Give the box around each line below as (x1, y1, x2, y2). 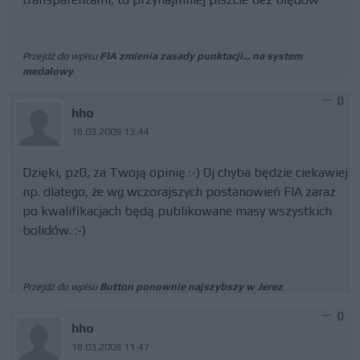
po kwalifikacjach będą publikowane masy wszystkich (22, 203, 332, 219)
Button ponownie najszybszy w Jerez (100, 280, 283, 292)
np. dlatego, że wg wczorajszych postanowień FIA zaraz (22, 184, 336, 199)
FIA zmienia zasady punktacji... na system (100, 50, 302, 62)
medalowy (22, 65, 73, 77)
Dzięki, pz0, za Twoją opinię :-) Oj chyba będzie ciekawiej (22, 165, 348, 180)
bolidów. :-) (22, 223, 86, 238)
